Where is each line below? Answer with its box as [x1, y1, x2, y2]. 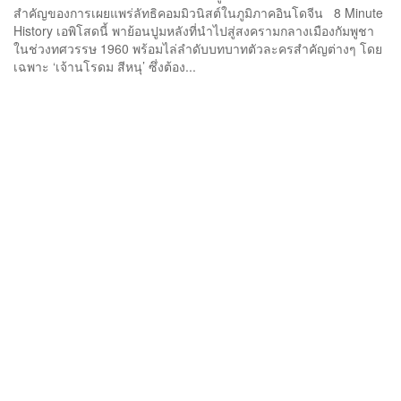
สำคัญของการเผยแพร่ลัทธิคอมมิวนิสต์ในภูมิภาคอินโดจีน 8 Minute [13, 3, 383, 21]
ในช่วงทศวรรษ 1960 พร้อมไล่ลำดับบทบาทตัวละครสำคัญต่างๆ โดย [13, 38, 382, 57]
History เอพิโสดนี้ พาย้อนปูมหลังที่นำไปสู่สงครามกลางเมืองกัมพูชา [13, 21, 374, 39]
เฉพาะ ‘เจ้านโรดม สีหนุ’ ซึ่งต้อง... [13, 56, 196, 75]
